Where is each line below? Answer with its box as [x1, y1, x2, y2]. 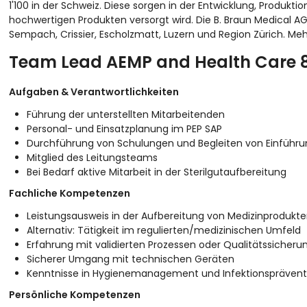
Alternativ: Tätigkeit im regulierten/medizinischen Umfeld [26, 223, 301, 237]
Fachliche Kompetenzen [8, 186, 130, 200]
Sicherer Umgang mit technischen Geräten [26, 252, 234, 266]
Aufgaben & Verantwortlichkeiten [8, 85, 179, 99]
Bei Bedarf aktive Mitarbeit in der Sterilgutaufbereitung [26, 165, 286, 179]
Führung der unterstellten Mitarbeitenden [26, 108, 225, 121]
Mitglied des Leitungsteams [26, 151, 158, 164]
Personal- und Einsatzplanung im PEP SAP [26, 122, 222, 136]
